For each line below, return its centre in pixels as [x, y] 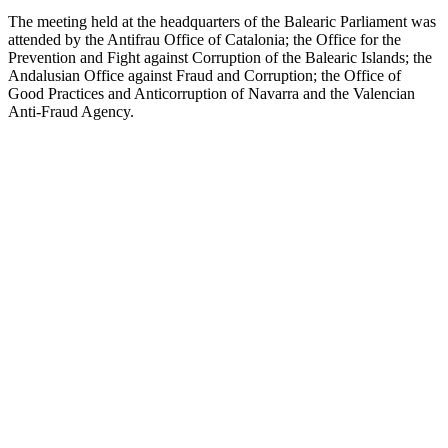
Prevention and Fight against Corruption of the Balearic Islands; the [220, 58]
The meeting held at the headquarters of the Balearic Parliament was [222, 22]
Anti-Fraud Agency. [71, 112]
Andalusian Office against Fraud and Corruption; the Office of [204, 76]
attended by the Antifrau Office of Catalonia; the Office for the [204, 40]
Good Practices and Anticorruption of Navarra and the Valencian [211, 94]
